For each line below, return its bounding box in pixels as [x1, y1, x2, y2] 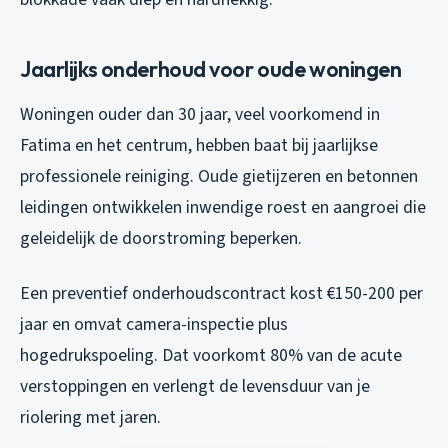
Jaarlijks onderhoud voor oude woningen [20, 54, 402, 83]
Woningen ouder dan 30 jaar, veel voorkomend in [20, 101, 380, 127]
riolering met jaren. [20, 404, 161, 430]
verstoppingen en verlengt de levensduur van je [20, 373, 370, 399]
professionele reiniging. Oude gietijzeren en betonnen [20, 163, 418, 189]
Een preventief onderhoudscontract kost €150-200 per [20, 280, 423, 306]
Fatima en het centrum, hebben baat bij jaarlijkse [20, 132, 378, 158]
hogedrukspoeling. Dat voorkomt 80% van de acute [20, 342, 402, 368]
